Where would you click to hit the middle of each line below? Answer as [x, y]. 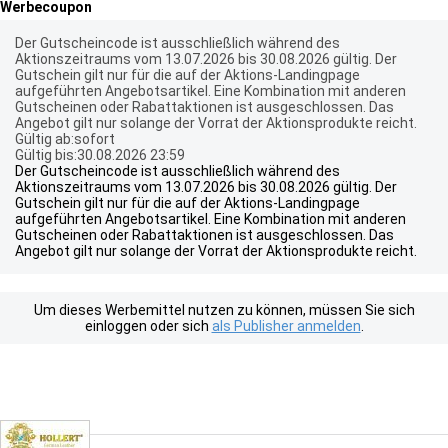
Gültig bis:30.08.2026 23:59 [100, 155]
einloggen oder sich [148, 326]
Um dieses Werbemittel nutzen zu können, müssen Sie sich [224, 310]
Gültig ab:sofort [65, 139]
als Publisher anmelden [286, 326]
